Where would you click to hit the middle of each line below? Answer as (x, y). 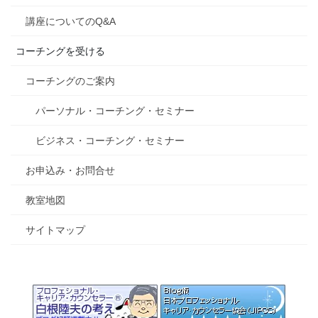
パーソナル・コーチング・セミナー (115, 111)
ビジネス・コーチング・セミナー (110, 141)
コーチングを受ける (60, 51)
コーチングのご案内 (70, 81)
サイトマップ (55, 230)
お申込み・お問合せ (70, 171)
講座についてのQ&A (71, 22)
